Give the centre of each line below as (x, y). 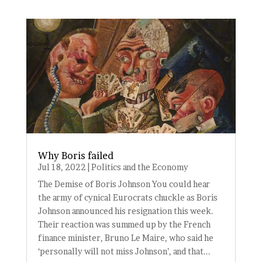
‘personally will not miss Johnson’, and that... (124, 251)
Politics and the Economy (139, 167)
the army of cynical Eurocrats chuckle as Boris (127, 198)
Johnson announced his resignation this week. (125, 211)
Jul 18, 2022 (62, 167)
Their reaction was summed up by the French (124, 225)
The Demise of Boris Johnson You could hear (124, 184)
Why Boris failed (75, 156)
